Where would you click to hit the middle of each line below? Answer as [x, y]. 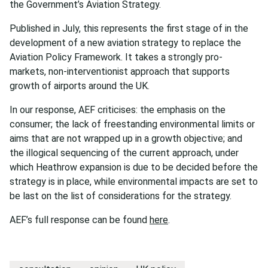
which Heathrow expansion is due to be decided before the [134, 167]
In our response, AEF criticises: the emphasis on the [118, 110]
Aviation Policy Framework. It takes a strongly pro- [116, 57]
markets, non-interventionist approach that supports [120, 71]
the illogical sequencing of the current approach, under [124, 153]
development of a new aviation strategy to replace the [125, 43]
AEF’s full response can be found [80, 220]
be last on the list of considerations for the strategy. [121, 196]
